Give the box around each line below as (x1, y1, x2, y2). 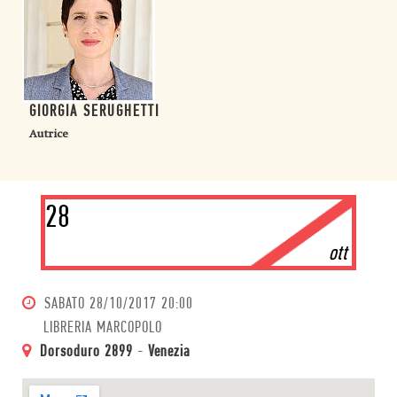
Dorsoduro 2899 (40, 344, 133, 361)
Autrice (29, 128, 68, 140)
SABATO (44, 296, 85, 313)
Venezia (148, 344, 191, 361)
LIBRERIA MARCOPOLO (43, 320, 162, 337)
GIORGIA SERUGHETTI (29, 104, 160, 121)
